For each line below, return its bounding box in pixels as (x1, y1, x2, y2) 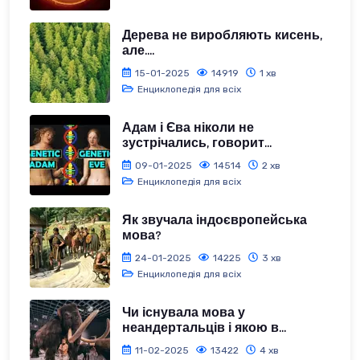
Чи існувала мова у (122, 304, 245, 321)
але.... (122, 42, 154, 59)
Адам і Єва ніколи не (122, 119, 254, 137)
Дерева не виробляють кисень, (122, 27, 322, 44)
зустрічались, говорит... (122, 134, 272, 152)
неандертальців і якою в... (122, 319, 286, 337)
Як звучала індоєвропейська (122, 211, 307, 229)
